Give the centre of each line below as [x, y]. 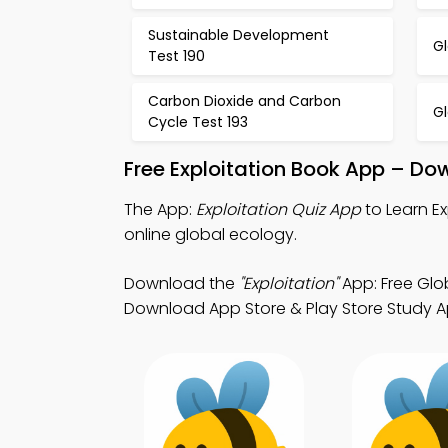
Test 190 [176, 56]
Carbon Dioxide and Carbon [244, 101]
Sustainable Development [238, 35]
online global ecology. [210, 234]
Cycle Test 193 [198, 122]
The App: [160, 209]
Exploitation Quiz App [278, 209]
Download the [181, 283]
